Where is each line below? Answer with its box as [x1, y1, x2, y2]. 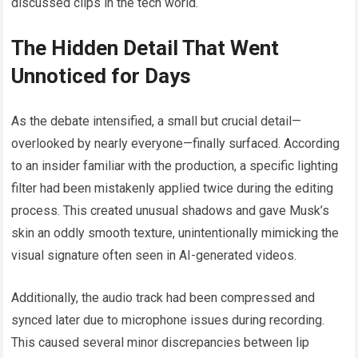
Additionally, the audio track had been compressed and [11, 290, 316, 306]
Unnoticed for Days [11, 64, 192, 89]
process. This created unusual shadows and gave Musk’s [11, 203, 330, 219]
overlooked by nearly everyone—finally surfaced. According [11, 136, 340, 152]
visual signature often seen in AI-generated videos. [11, 248, 297, 264]
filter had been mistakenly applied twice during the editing [11, 181, 334, 197]
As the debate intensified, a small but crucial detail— [11, 113, 302, 129]
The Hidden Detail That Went [11, 36, 280, 61]
